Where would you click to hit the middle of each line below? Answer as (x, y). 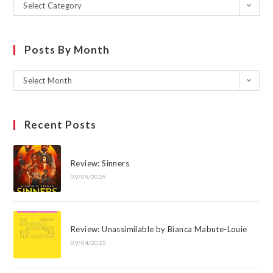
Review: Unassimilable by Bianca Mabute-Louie (159, 229)
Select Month (48, 80)
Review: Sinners (100, 163)
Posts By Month (67, 50)
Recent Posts (61, 125)
